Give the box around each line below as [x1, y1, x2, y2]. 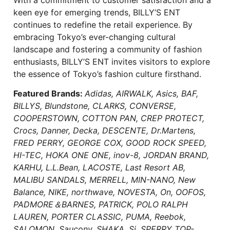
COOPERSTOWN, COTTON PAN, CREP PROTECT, [13, 112, 204, 123]
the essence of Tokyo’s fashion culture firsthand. [13, 68, 201, 79]
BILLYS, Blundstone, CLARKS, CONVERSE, [13, 100, 176, 111]
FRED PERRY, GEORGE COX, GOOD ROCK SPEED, [13, 137, 206, 148]
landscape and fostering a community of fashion [13, 44, 202, 54]
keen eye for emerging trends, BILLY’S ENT [13, 7, 180, 17]
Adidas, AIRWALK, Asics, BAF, [85, 88, 198, 99]
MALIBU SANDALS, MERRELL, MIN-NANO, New [13, 174, 196, 185]
